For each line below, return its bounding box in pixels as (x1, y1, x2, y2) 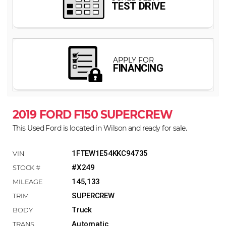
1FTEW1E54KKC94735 (72, 149, 148, 158)
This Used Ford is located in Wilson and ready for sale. (13, 123, 187, 133)
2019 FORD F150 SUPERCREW (13, 106, 173, 122)
